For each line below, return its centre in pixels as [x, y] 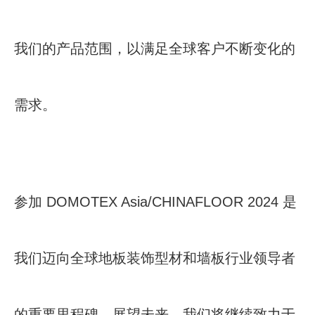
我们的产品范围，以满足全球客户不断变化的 [155, 49]
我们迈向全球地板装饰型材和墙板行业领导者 [155, 258]
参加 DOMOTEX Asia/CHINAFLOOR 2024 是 [155, 202]
